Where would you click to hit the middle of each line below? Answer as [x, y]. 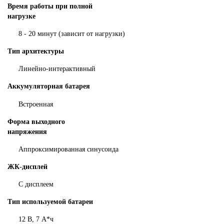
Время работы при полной [50, 6]
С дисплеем [36, 184]
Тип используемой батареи [50, 202]
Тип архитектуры [36, 51]
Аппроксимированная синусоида [69, 149]
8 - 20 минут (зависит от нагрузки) [72, 33]
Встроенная [36, 104]
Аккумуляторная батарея [49, 86]
